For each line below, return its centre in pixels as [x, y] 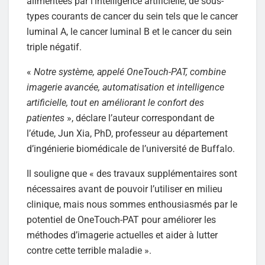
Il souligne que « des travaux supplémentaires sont [132, 173]
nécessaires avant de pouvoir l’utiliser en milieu [125, 189]
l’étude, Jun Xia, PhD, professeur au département [127, 133]
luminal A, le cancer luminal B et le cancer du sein [129, 31]
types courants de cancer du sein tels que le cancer [132, 16]
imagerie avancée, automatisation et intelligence [125, 87]
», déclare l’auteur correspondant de [139, 118]
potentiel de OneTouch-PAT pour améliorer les [121, 219]
